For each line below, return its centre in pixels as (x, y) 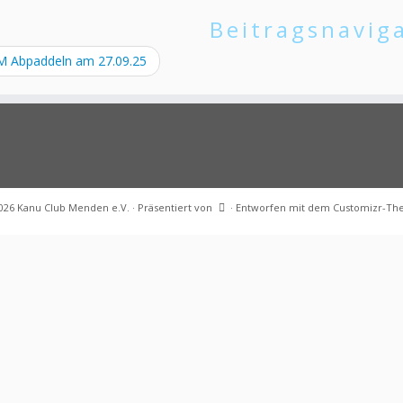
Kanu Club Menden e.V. (73, 207)
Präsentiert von (175, 207)
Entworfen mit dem (284, 207)
